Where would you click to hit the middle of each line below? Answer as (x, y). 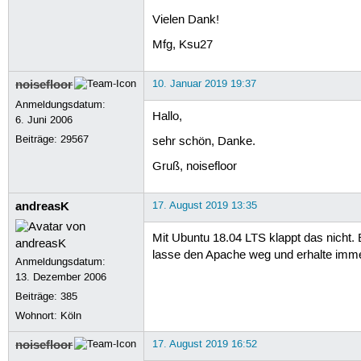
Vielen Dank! (185, 20)
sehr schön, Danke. (203, 142)
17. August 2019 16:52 (204, 344)
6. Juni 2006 (44, 120)
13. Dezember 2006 (61, 277)
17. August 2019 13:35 (204, 205)
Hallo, (167, 116)
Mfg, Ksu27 (182, 45)
